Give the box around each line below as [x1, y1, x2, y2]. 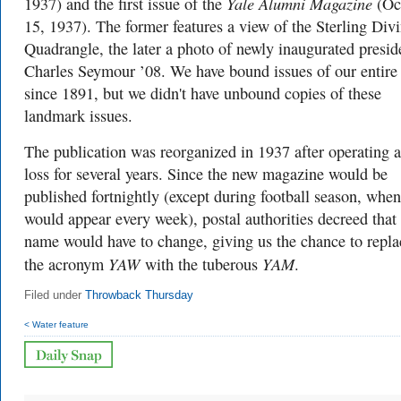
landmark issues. [24, 104, 132, 126]
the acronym [24, 252, 108, 275]
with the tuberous [145, 252, 262, 275]
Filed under [24, 288, 85, 302]
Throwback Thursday [85, 288, 193, 302]
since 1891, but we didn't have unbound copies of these [24, 81, 381, 104]
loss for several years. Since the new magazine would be [24, 162, 388, 184]
